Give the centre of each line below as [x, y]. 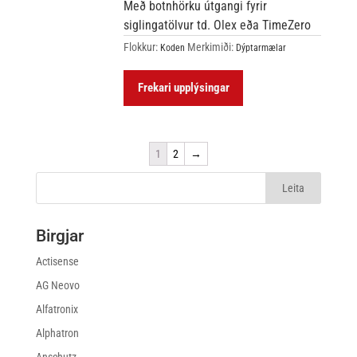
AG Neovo [57, 285]
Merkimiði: [212, 47]
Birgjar [59, 235]
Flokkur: [142, 47]
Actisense [57, 261]
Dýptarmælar [261, 47]
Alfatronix [57, 309]
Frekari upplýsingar [183, 87]
